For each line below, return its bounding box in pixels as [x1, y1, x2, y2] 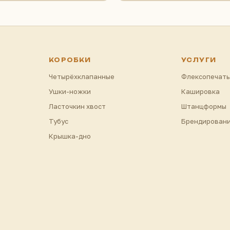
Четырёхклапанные [49, 72, 115, 81]
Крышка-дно [49, 131, 91, 140]
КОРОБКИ [49, 56, 91, 64]
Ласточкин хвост [49, 102, 106, 110]
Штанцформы [181, 102, 226, 110]
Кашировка [181, 87, 220, 95]
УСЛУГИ [181, 56, 216, 64]
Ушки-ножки [49, 87, 91, 95]
